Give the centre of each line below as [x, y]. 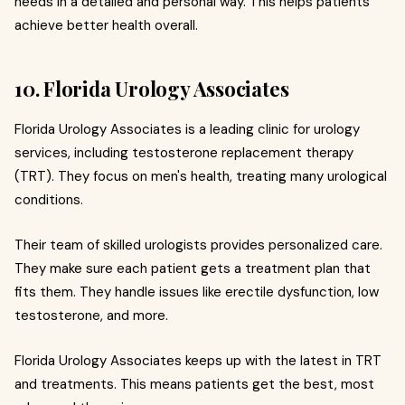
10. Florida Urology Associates [152, 88]
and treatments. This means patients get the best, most [194, 384]
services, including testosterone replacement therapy [184, 152]
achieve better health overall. [106, 25]
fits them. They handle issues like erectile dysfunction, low [197, 292]
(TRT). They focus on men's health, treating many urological [201, 176]
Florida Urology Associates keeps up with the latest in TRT [198, 360]
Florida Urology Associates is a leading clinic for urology [187, 129]
